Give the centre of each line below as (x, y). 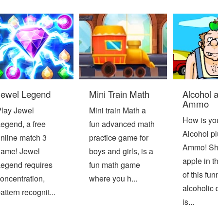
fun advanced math (122, 124)
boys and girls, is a (121, 151)
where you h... (113, 178)
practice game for (119, 137)
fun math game (115, 164)
